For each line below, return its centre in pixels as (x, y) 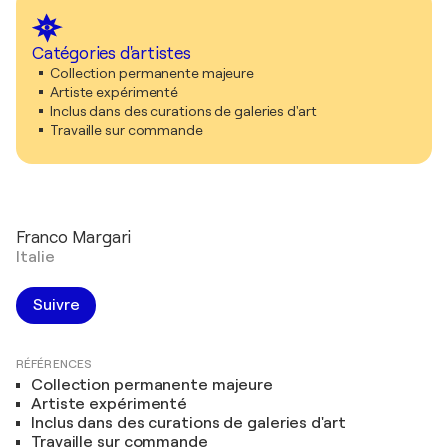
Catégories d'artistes (111, 54)
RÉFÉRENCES (54, 364)
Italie (35, 257)
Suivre (56, 305)
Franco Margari (74, 238)
